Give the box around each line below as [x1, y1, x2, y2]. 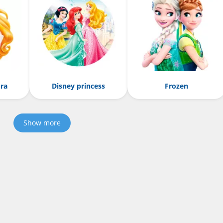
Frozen [165, 81, 189, 91]
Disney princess [51, 81, 105, 91]
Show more [23, 117, 61, 127]
